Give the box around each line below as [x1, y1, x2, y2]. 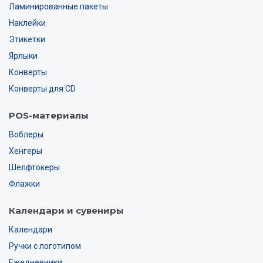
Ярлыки [9, 51, 38, 61]
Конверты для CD [9, 84, 76, 94]
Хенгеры [9, 146, 42, 156]
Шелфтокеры [9, 163, 60, 173]
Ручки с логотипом [9, 241, 81, 251]
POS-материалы [9, 110, 89, 122]
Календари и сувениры [9, 205, 124, 217]
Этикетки [9, 35, 45, 45]
